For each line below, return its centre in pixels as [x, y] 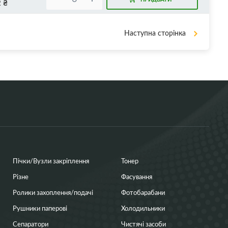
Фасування [136, 176]
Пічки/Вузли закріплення [51, 160]
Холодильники [143, 208]
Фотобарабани [143, 192]
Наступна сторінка [155, 33]
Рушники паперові [40, 208]
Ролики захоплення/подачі [53, 192]
